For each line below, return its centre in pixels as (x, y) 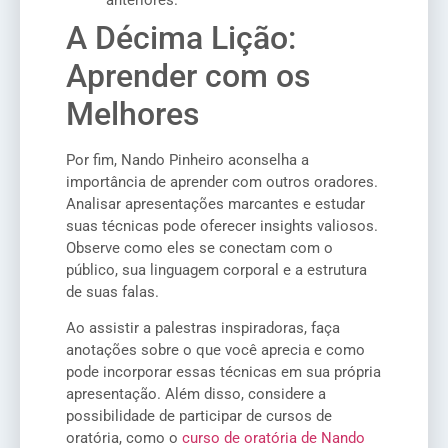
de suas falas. (112, 292)
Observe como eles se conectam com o (199, 248)
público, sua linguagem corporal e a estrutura (216, 270)
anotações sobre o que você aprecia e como (215, 350)
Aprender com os (188, 76)
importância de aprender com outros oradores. (222, 182)
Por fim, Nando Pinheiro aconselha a (187, 160)
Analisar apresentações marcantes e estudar (215, 204)
